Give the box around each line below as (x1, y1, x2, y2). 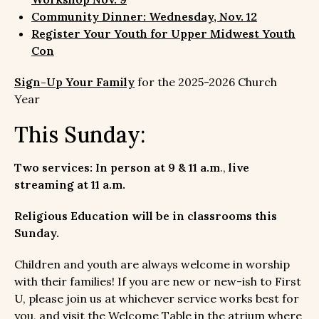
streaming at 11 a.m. (14, 177, 125, 192)
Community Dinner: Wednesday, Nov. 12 (31, 9, 257, 23)
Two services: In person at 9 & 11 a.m (14, 159, 220, 174)
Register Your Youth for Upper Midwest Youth (31, 26, 296, 41)
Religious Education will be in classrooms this (14, 208, 277, 223)
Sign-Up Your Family (14, 74, 135, 89)
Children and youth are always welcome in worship (14, 256, 290, 271)
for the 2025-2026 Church (135, 74, 277, 89)
